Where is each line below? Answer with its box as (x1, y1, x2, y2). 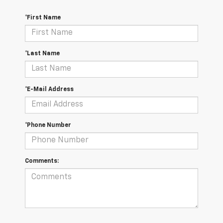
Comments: (25, 158, 59, 164)
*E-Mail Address (25, 86, 74, 93)
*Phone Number (25, 122, 71, 128)
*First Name (25, 14, 61, 21)
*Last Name (25, 50, 60, 57)
